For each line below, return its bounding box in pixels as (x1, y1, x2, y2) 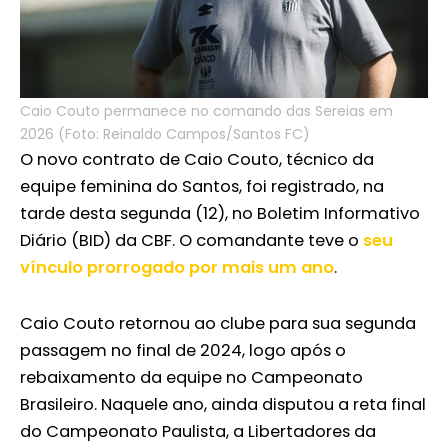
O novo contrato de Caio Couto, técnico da (20, 148, 374, 172)
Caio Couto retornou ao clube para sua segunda (20, 312, 416, 336)
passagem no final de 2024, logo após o (20, 339, 346, 363)
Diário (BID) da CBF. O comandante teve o (20, 229, 363, 253)
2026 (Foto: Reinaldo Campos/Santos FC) (20, 124, 310, 145)
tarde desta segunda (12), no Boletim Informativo (20, 202, 420, 226)
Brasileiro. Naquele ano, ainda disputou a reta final (20, 393, 426, 417)
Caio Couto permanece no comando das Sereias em (20, 101, 393, 122)
